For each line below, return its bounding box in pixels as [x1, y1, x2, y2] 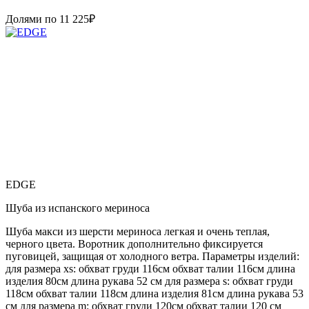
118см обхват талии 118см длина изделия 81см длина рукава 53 [6, 287, 303, 299]
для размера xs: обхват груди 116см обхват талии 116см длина [6, 262, 295, 275]
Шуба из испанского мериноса [6, 201, 150, 214]
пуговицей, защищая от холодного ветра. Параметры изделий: [6, 250, 299, 262]
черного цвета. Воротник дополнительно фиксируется [6, 237, 263, 250]
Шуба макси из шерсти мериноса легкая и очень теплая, [6, 225, 270, 237]
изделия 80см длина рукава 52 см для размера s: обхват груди [6, 275, 293, 287]
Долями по [6, 12, 59, 25]
